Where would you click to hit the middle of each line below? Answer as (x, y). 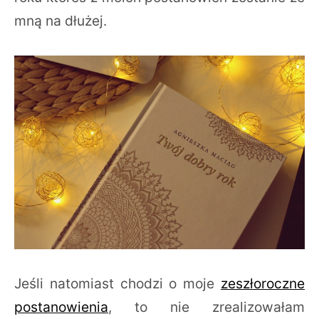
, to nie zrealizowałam (206, 307)
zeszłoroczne (263, 283)
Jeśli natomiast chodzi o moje (117, 283)
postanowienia (61, 307)
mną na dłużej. (62, 20)
